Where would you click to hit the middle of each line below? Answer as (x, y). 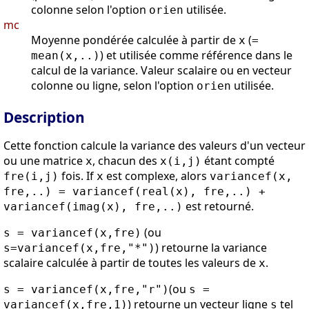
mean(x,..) (66, 56)
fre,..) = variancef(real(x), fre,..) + (134, 192)
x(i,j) (181, 161)
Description (44, 118)
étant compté (238, 161)
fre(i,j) (31, 177)
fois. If (78, 176)
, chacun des (126, 161)
